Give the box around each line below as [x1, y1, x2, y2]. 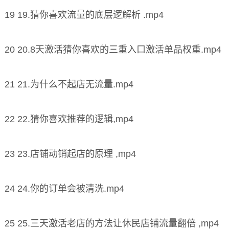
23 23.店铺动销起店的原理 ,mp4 [4, 148, 136, 159]
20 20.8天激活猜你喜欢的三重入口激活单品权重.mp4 [4, 44, 221, 55]
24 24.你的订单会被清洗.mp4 [4, 183, 124, 194]
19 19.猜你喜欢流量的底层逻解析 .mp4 [4, 9, 164, 20]
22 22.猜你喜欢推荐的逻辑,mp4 [4, 113, 133, 124]
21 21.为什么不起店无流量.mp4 [4, 79, 133, 89]
